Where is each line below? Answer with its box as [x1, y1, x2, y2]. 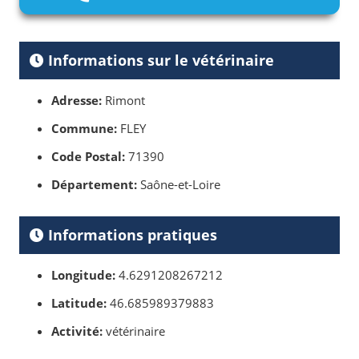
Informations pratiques [44, 225, 217, 245]
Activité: [51, 323, 103, 340]
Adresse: [51, 92, 102, 109]
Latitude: [51, 295, 107, 312]
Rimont [102, 92, 145, 109]
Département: [51, 176, 137, 193]
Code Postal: [51, 148, 125, 165]
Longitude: [51, 267, 115, 284]
